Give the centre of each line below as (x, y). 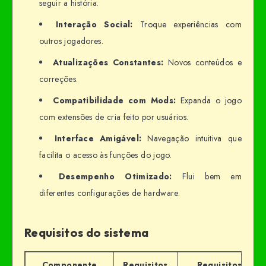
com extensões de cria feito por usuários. (114, 117)
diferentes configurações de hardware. (110, 193)
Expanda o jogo (209, 101)
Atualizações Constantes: (108, 63)
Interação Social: (94, 25)
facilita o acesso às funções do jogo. (105, 155)
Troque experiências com (187, 25)
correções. (59, 79)
